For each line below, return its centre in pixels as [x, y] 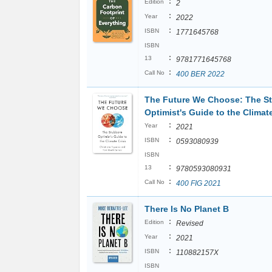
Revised [190, 223]
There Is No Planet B [187, 209]
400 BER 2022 [200, 74]
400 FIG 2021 [199, 183]
